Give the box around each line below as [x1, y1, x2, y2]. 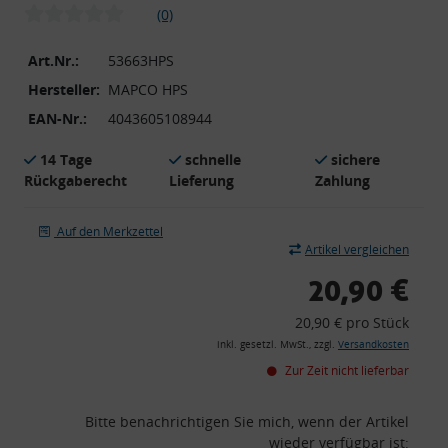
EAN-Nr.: [28, 108, 87, 128]
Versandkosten [338, 337, 409, 351]
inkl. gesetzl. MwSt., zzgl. [217, 337, 338, 351]
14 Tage [40, 149, 92, 169]
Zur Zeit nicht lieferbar [282, 361, 409, 379]
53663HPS [108, 50, 174, 70]
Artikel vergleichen [305, 240, 409, 258]
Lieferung [169, 170, 235, 190]
